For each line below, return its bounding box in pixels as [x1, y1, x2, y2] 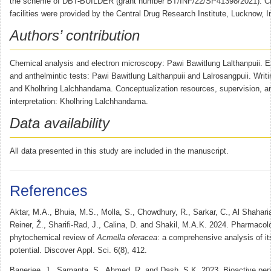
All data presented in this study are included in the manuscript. [10, 146, 229, 155]
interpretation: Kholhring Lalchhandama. [10, 97, 148, 106]
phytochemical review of [10, 233, 97, 242]
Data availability [10, 114, 109, 131]
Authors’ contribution [10, 27, 140, 44]
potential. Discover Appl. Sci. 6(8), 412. [10, 246, 147, 255]
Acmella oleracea [97, 233, 157, 242]
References [10, 181, 88, 199]
